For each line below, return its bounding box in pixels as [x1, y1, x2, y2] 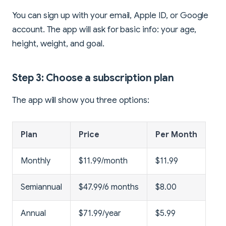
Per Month [155, 129, 197, 140]
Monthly [21, 155, 50, 166]
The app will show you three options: [12, 94, 150, 105]
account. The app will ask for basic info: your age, [12, 24, 197, 35]
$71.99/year [79, 208, 121, 218]
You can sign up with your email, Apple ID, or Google [12, 10, 209, 21]
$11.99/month [79, 155, 128, 166]
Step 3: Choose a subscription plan [12, 71, 174, 84]
